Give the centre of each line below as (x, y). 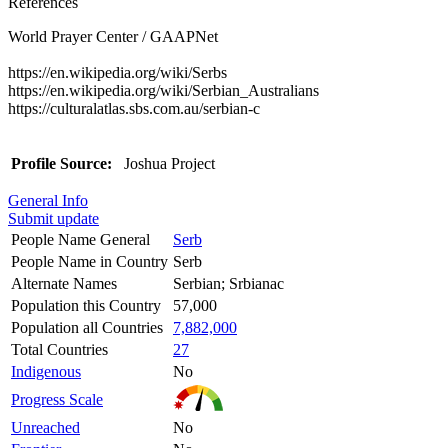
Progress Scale (57, 399)
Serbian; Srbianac (228, 283)
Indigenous (46, 371)
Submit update (53, 218)
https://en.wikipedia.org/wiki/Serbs (117, 72)
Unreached (45, 427)
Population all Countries (87, 327)
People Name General (80, 239)
